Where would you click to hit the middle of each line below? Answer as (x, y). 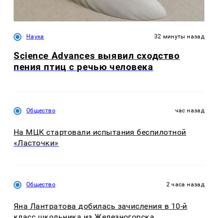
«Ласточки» (36, 143)
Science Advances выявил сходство (97, 55)
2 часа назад (185, 184)
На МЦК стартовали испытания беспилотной (100, 132)
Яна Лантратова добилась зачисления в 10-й (100, 206)
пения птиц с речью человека (83, 67)
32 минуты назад (179, 36)
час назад (190, 111)
